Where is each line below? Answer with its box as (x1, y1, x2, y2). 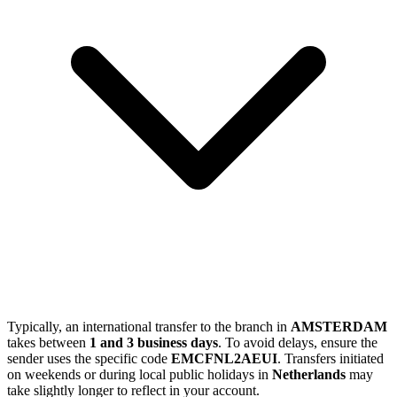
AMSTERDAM (291, 319, 387, 335)
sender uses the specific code (7, 351, 171, 367)
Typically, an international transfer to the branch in (7, 319, 291, 335)
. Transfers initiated (277, 351, 384, 367)
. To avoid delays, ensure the (218, 335, 378, 351)
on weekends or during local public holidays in (7, 367, 272, 383)
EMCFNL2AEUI (171, 351, 277, 367)
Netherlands (272, 367, 346, 383)
